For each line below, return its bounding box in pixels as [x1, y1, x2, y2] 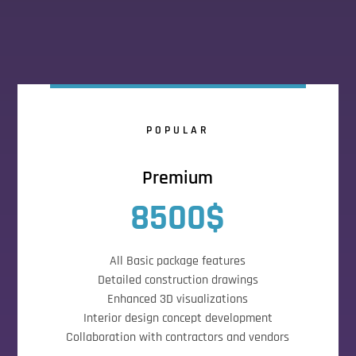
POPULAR [145, 123, 210, 137]
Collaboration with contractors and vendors [66, 329, 290, 346]
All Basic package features [110, 253, 246, 269]
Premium [142, 166, 214, 190]
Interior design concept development [83, 310, 273, 327]
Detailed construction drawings [97, 272, 258, 288]
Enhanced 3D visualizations [107, 291, 249, 308]
